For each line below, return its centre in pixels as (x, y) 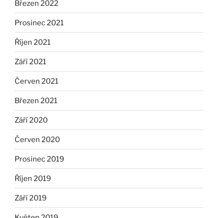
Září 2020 (31, 120)
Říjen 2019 (33, 178)
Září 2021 (30, 62)
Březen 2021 (36, 100)
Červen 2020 (37, 139)
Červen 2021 (36, 81)
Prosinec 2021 (39, 23)
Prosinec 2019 (39, 159)
